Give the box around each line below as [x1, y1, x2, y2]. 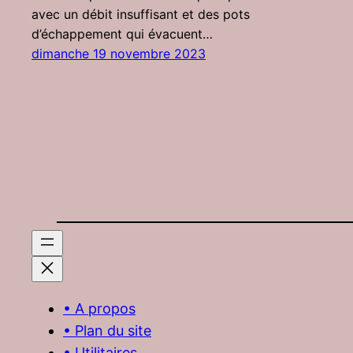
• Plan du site [63, 322, 151, 340]
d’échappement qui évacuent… [32, 26, 213, 43]
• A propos [63, 300, 136, 318]
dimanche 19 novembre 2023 [32, 46, 206, 62]
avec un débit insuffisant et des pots [32, 6, 250, 23]
